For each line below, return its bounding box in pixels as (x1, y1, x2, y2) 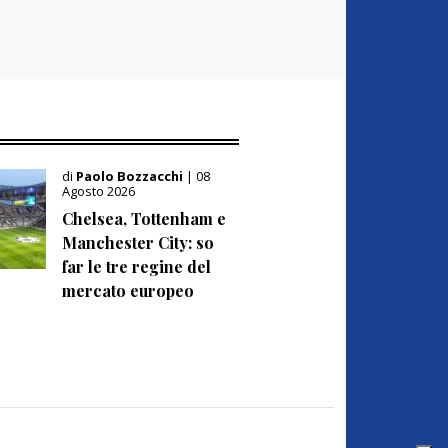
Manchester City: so (62, 231, 215, 253)
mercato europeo (62, 279, 195, 301)
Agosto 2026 (62, 181, 136, 200)
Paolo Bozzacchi (76, 166, 187, 185)
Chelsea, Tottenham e (62, 207, 227, 229)
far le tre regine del (62, 255, 212, 277)
